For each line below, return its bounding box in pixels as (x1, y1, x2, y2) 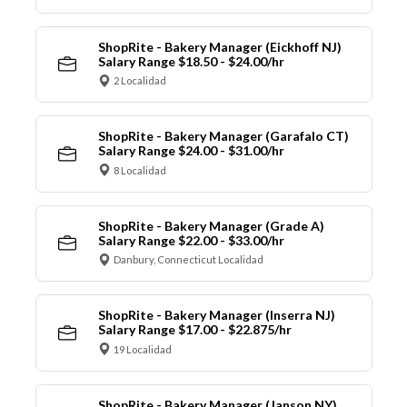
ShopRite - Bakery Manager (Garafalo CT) (97, 128, 349, 144)
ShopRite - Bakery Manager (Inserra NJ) (97, 307, 335, 323)
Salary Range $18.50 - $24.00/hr (97, 53, 284, 69)
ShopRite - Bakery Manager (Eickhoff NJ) (97, 38, 342, 55)
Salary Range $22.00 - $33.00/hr (97, 232, 284, 248)
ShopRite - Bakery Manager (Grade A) (97, 217, 324, 233)
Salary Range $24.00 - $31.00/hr (97, 143, 284, 159)
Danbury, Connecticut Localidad (114, 253, 263, 266)
